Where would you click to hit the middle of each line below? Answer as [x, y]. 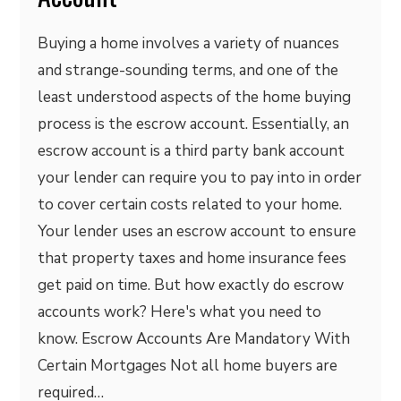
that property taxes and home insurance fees [192, 258]
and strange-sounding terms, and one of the [188, 70]
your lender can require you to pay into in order [200, 178]
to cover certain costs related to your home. [190, 205]
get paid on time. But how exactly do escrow [191, 285]
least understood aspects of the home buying [195, 97]
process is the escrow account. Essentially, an [194, 124]
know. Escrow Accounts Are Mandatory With [194, 339]
